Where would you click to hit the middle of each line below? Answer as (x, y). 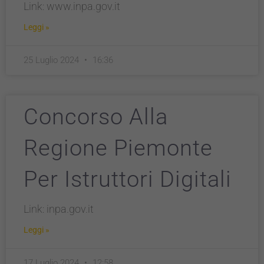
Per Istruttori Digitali (128, 179)
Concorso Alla (96, 117)
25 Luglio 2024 (52, 60)
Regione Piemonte (118, 148)
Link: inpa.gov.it (59, 209)
